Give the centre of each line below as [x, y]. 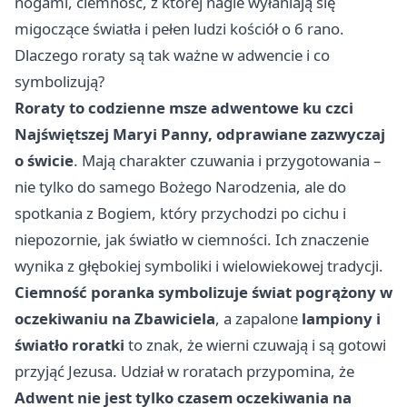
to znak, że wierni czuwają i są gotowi [255, 345]
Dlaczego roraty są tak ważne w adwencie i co [172, 55]
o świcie [44, 161]
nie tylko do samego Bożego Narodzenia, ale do [180, 187]
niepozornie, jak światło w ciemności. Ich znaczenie [192, 240]
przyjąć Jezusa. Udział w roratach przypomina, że [184, 372]
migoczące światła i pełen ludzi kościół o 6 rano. [179, 29]
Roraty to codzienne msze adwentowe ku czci [184, 108]
